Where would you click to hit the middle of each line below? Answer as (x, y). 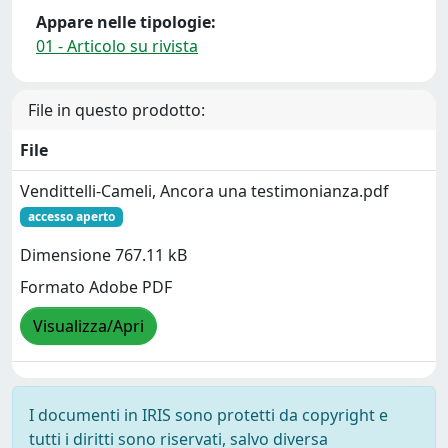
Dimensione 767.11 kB (103, 255)
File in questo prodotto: (116, 110)
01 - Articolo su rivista (117, 46)
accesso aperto (71, 216)
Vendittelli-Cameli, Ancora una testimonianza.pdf (204, 191)
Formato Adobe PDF (96, 287)
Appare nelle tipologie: (126, 22)
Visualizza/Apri (88, 326)
